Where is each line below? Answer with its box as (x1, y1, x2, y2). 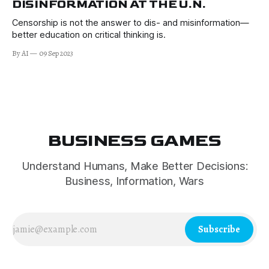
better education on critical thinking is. (12, 29, 166, 41)
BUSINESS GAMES (47, 130, 222, 152)
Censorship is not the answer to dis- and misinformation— (12, 17, 249, 29)
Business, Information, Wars (65, 175, 204, 188)
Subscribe (198, 223, 240, 237)
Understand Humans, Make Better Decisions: (21, 160, 248, 173)
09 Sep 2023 (38, 48, 74, 59)
